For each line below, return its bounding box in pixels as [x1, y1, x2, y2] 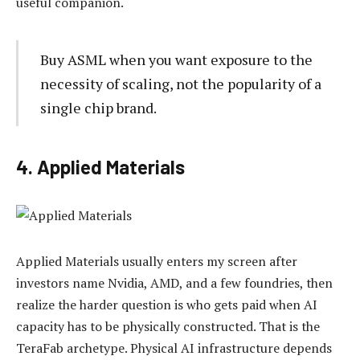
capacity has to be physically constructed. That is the [16, 317, 320, 335]
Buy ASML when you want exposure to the [39, 49, 313, 69]
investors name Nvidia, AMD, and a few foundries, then [16, 273, 333, 292]
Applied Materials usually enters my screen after [16, 252, 297, 270]
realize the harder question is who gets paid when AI [16, 295, 317, 313]
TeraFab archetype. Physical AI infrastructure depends [16, 338, 332, 357]
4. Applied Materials [16, 155, 185, 179]
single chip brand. [39, 97, 157, 117]
